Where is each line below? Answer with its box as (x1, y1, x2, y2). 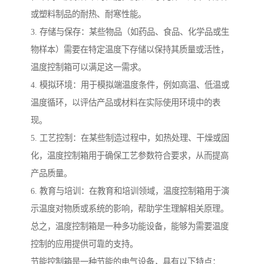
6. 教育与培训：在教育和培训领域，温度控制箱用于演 (31, 186, 229, 196)
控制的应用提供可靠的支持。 (31, 239, 138, 249)
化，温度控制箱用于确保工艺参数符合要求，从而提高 (31, 151, 229, 161)
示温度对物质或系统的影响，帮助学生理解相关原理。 (31, 204, 229, 214)
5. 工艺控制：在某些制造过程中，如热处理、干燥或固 (31, 133, 229, 143)
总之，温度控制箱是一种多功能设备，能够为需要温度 (31, 222, 229, 232)
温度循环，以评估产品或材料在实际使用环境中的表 (31, 98, 220, 108)
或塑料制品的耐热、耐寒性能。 (31, 9, 146, 19)
